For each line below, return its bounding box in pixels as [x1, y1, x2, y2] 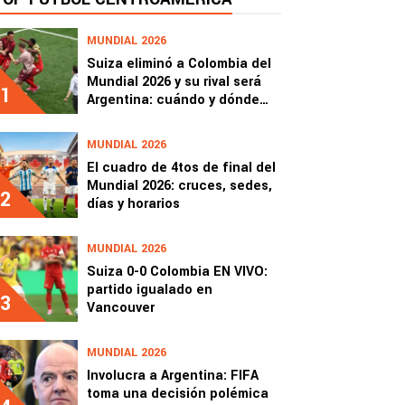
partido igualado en [87, 280, 212, 299]
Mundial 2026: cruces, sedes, [87, 176, 272, 195]
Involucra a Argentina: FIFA [87, 366, 259, 385]
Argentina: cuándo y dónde [87, 90, 259, 109]
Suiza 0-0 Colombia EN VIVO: [87, 262, 268, 281]
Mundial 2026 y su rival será [87, 72, 261, 91]
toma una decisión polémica [87, 384, 268, 403]
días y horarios [87, 194, 180, 213]
